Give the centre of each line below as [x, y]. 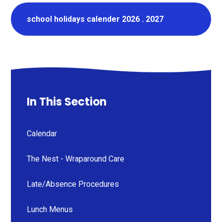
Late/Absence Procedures [73, 184]
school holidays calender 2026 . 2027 [95, 19]
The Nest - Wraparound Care [76, 159]
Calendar [42, 133]
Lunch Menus [50, 209]
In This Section [67, 102]
